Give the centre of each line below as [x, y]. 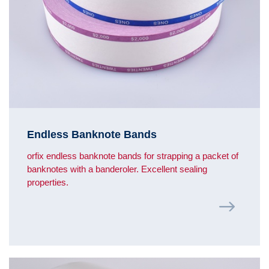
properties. [48, 183]
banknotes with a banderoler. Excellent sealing [117, 169]
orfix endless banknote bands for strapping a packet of [133, 156]
